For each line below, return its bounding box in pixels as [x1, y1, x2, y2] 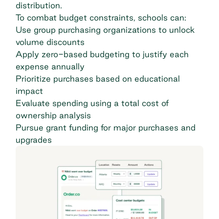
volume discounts [16, 37, 85, 47]
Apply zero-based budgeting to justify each [16, 49, 189, 59]
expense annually [16, 62, 85, 71]
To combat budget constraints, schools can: [16, 13, 186, 22]
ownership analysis [16, 110, 91, 120]
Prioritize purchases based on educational [16, 74, 180, 84]
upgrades [16, 135, 52, 145]
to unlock [156, 25, 195, 35]
